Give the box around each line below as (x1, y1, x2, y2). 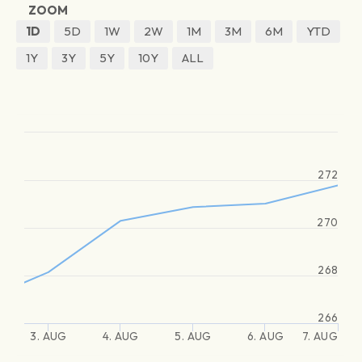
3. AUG (30, 329, 67, 343)
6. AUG (247, 329, 284, 343)
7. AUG (301, 329, 338, 343)
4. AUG (103, 329, 139, 343)
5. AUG (175, 329, 212, 343)
